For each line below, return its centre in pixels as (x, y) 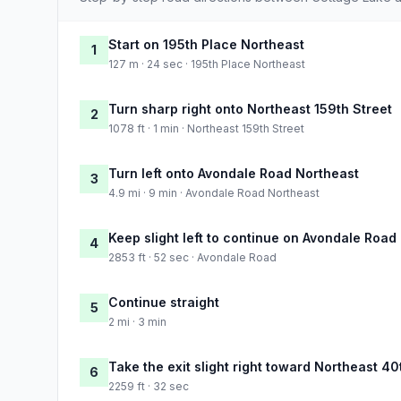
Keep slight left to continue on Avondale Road (252, 237)
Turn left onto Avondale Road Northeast (234, 173)
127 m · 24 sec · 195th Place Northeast (207, 64)
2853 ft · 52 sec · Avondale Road (192, 257)
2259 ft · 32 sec (149, 386)
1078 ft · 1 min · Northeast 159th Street (206, 128)
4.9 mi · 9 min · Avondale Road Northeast (214, 192)
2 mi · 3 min (137, 321)
